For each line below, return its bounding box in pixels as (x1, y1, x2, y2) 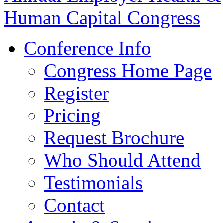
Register (44, 82, 109, 104)
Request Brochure (44, 127, 184, 148)
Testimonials (44, 172, 143, 193)
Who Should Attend (44, 149, 201, 171)
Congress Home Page (44, 60, 212, 81)
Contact (44, 194, 105, 216)
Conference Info (24, 37, 151, 59)
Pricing (44, 105, 101, 126)
